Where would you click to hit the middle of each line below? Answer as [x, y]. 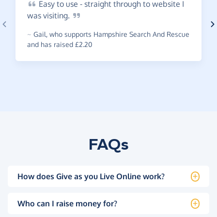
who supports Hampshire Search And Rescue [118, 34]
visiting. [57, 16]
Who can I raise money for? [67, 204]
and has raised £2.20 [60, 45]
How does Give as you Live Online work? [91, 177]
